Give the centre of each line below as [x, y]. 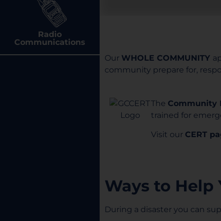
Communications [50, 42]
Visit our [168, 134]
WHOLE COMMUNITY [167, 58]
